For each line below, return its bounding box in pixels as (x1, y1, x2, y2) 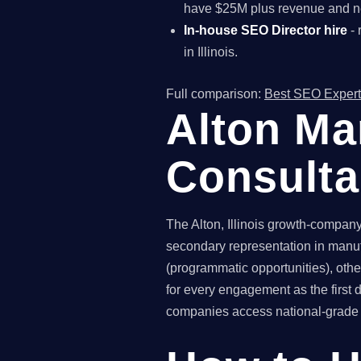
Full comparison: (166, 87, 264, 102)
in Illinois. (184, 44, 239, 59)
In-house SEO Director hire (184, 23, 348, 37)
